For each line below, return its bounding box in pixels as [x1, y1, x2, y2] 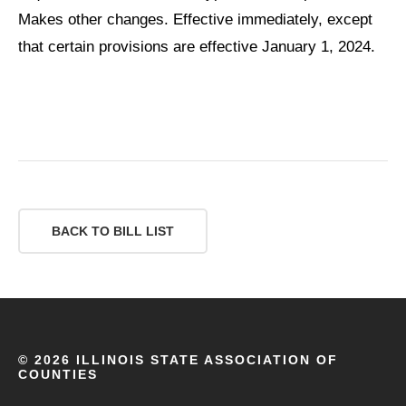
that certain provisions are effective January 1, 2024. [18, 37, 375, 55]
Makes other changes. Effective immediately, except [18, 10, 372, 28]
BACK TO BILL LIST [52, 223, 174, 238]
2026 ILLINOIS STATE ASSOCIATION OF [34, 352, 338, 367]
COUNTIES [18, 366, 98, 382]
